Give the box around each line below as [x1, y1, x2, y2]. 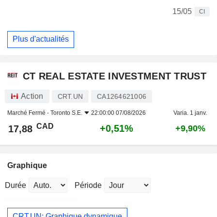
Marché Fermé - [7, 109, 50, 117]
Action [21, 92, 44, 101]
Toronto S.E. [50, 109, 82, 117]
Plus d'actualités [13, 35, 69, 44]
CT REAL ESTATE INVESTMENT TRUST [23, 70, 206, 81]
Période [75, 181, 102, 190]
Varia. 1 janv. [173, 109, 207, 117]
